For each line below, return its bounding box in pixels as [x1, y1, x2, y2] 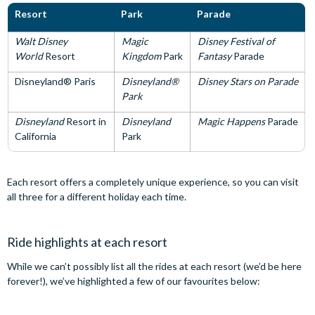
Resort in [66, 115, 106, 127]
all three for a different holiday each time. [7, 190, 186, 202]
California [15, 129, 56, 142]
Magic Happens [198, 115, 265, 127]
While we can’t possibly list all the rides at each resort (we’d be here [7, 259, 302, 272]
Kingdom [122, 49, 163, 62]
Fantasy [198, 49, 231, 62]
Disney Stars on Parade [198, 75, 298, 87]
